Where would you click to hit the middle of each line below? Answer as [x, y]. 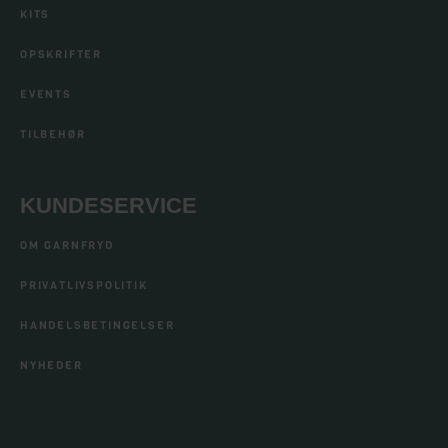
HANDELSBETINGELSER [97, 325]
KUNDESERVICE [108, 205]
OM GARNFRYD [67, 245]
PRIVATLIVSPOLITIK [84, 285]
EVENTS [46, 94]
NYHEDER [51, 365]
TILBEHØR [53, 134]
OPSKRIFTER [61, 54]
